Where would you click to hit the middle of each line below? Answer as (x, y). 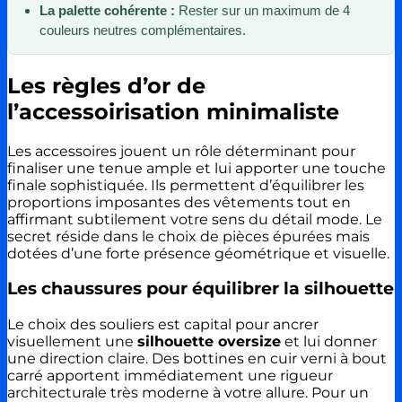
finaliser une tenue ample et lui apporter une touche (197, 168)
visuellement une (72, 342)
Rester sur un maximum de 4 (262, 10)
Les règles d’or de (106, 85)
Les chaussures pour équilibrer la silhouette (201, 289)
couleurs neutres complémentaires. (143, 30)
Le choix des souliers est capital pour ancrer (163, 325)
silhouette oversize (209, 342)
